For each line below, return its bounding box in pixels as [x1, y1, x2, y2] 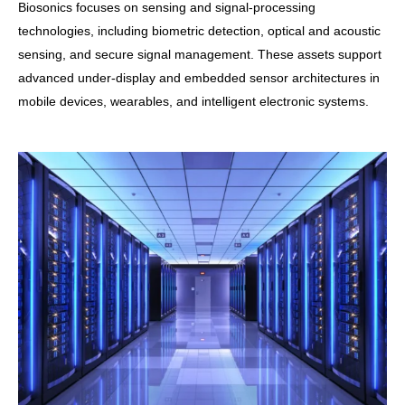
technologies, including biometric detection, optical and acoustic [18, 24, 381, 39]
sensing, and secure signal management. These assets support [18, 47, 381, 62]
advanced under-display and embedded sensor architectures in [18, 71, 380, 86]
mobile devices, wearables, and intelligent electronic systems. [18, 94, 369, 109]
